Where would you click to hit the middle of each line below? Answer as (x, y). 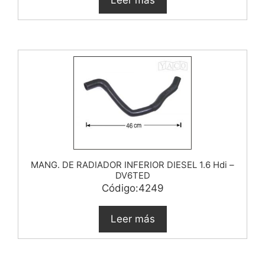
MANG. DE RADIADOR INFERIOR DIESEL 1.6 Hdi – (132, 164)
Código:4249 (132, 188)
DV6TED (132, 175)
